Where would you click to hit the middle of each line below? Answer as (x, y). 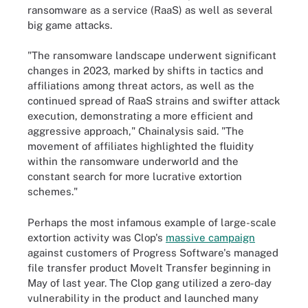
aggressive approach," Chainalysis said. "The (136, 131)
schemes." (53, 191)
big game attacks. (70, 25)
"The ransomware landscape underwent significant (152, 55)
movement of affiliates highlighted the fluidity (141, 146)
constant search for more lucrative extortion (135, 176)
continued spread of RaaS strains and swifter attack (154, 101)
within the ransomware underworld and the (133, 161)
